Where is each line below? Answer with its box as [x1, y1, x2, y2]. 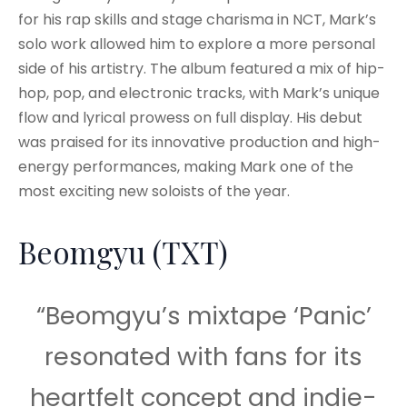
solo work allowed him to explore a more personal [18, 33, 375, 55]
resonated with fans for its [45, 339, 362, 373]
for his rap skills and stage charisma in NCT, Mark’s [18, 8, 376, 30]
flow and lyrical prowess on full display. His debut [18, 106, 362, 128]
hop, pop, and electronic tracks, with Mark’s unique [18, 82, 380, 104]
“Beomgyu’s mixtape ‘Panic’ [35, 298, 372, 333]
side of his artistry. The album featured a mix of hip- [18, 57, 385, 79]
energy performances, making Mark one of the [18, 155, 353, 177]
